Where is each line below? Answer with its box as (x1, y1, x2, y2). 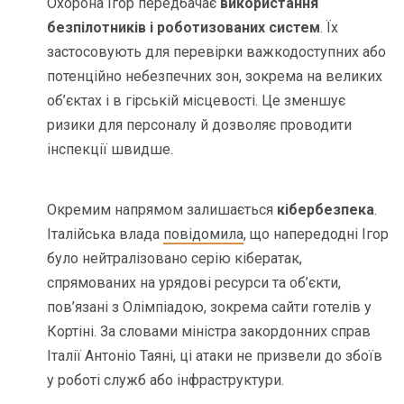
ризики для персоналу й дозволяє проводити (47, 115, 353, 133)
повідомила (163, 225, 244, 243)
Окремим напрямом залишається (47, 200, 278, 218)
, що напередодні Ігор (243, 225, 390, 243)
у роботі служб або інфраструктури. (47, 371, 285, 389)
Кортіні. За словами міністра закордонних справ (47, 322, 372, 340)
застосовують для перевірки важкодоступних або (47, 42, 387, 60)
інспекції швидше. (47, 140, 174, 158)
